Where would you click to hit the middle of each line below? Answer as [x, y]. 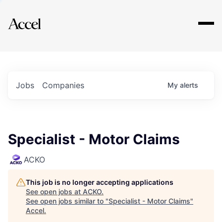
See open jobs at [54, 192]
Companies [63, 85]
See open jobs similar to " [67, 201]
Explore [39, 17]
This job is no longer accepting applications [100, 182]
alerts [189, 85]
